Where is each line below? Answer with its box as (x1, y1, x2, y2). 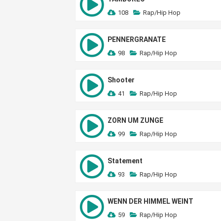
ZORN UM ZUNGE (108, 116, 163, 124)
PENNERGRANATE (108, 36, 166, 43)
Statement (108, 157, 143, 165)
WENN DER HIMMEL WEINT (108, 197, 193, 205)
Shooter (108, 76, 135, 84)
